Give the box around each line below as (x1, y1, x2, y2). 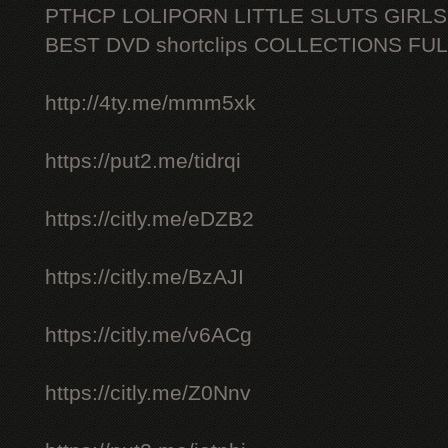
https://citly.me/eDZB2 (45, 207, 254, 231)
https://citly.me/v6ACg (45, 323, 252, 347)
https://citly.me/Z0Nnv (45, 381, 251, 405)
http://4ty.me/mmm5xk (45, 91, 256, 115)
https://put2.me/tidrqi (45, 149, 241, 173)
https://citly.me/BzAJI (45, 265, 244, 289)
